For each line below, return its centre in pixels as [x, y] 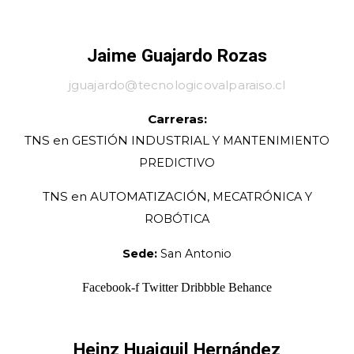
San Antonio [194, 253]
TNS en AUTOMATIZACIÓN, [127, 197]
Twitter [160, 287]
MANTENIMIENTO [276, 141]
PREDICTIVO [177, 163]
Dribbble [203, 287]
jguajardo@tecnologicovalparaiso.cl [177, 85]
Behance [250, 287]
